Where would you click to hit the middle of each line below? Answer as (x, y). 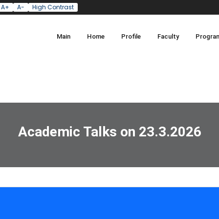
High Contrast (53, 7)
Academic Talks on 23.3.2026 (109, 132)
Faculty (168, 36)
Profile (131, 36)
